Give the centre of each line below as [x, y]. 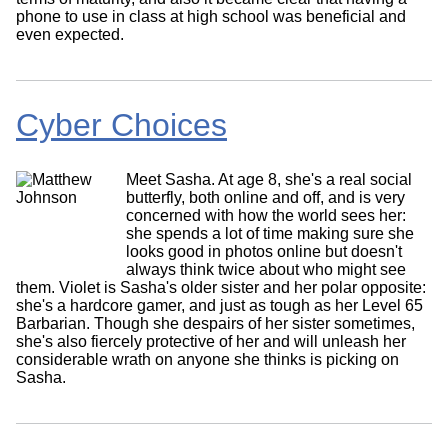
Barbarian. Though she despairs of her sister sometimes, [215, 323]
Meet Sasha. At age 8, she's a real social [269, 179]
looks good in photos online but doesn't [264, 251]
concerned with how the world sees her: [266, 215]
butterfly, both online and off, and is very [265, 197]
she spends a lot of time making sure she [270, 233]
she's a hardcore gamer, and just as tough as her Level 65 [219, 305]
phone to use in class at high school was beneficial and [211, 16]
